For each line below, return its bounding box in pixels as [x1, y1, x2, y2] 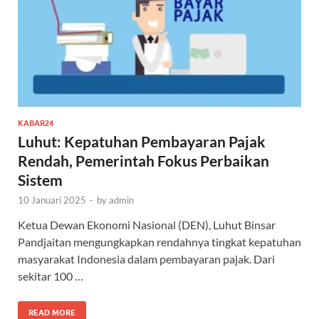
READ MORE [28, 307, 75, 318]
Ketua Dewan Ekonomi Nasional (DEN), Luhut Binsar [18, 217, 276, 231]
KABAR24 [18, 117, 53, 128]
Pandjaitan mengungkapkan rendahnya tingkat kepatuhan [18, 234, 301, 249]
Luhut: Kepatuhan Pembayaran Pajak [18, 132, 266, 150]
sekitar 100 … [18, 268, 83, 283]
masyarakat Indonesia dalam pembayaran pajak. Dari [18, 251, 275, 266]
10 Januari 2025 [18, 194, 86, 206]
